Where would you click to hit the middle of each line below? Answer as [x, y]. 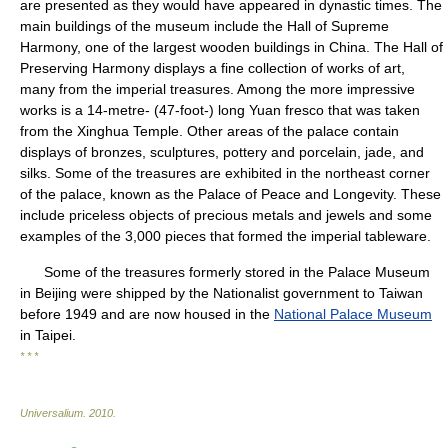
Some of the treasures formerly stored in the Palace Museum [225, 272]
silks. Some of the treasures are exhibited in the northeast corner [225, 173]
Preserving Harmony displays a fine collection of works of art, [212, 68]
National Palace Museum [353, 314]
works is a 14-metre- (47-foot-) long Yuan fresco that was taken [220, 110]
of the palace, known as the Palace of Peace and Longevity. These [230, 194]
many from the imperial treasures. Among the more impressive [217, 89]
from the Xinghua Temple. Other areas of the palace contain [209, 131]
